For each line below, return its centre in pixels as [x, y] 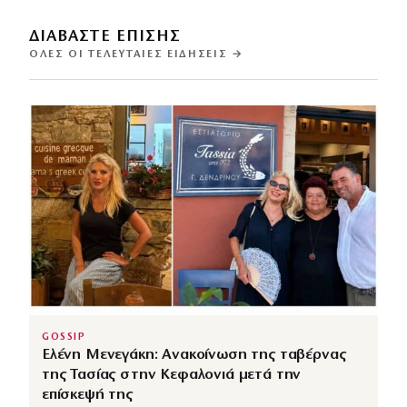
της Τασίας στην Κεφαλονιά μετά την [172, 374]
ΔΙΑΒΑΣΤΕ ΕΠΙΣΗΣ [105, 37]
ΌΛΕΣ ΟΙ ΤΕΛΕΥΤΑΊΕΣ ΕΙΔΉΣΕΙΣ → [136, 55]
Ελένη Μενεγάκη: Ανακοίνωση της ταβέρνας [194, 354]
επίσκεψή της [87, 394]
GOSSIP [64, 337]
